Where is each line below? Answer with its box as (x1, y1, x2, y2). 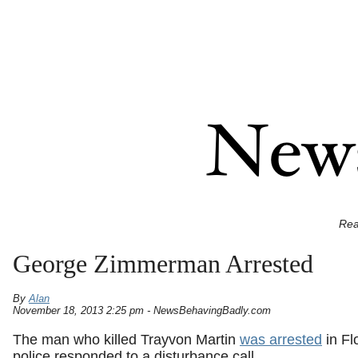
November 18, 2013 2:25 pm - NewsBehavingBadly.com (13, 304, 271, 316)
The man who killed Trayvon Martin (13, 332, 240, 348)
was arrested (240, 332, 322, 348)
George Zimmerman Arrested (13, 250, 313, 278)
